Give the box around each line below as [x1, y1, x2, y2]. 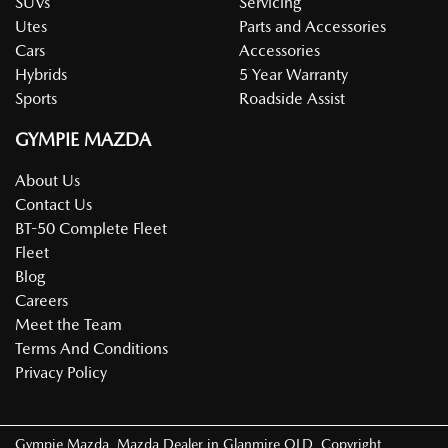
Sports [15, 89, 57, 109]
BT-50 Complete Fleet [15, 219, 167, 239]
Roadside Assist [239, 89, 345, 109]
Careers [15, 291, 68, 311]
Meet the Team [15, 315, 122, 335]
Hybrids [15, 65, 67, 85]
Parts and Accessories [239, 17, 386, 37]
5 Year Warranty [239, 65, 348, 85]
